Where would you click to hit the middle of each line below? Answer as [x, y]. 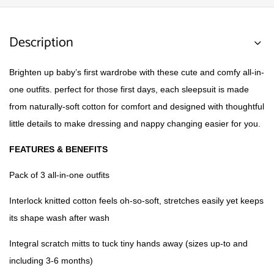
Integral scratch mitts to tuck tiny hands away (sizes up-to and [128, 243]
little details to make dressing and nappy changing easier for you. [135, 124]
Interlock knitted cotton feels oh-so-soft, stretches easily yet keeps [136, 201]
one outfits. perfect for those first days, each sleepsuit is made [129, 89]
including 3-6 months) [51, 261]
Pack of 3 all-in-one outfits [59, 175]
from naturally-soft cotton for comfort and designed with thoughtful [137, 106]
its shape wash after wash [59, 218]
